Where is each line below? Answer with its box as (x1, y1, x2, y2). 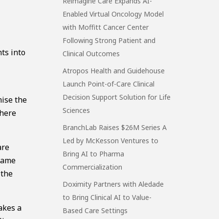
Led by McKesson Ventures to (63, 135, 159, 145)
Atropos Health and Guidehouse (63, 66, 165, 75)
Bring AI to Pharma (63, 149, 125, 158)
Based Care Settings (63, 205, 128, 215)
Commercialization (63, 162, 123, 172)
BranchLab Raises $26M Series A (63, 122, 167, 132)
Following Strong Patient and (63, 35, 156, 45)
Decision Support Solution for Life (63, 92, 171, 102)
